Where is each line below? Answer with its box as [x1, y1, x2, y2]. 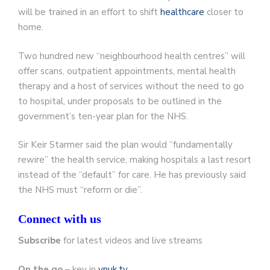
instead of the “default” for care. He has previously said [18, 169, 246, 181]
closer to [204, 6, 243, 19]
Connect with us [18, 212, 101, 225]
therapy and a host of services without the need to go [18, 80, 244, 92]
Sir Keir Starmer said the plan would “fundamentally [18, 139, 233, 151]
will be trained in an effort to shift [18, 6, 160, 19]
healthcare [160, 6, 204, 19]
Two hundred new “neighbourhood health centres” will [18, 49, 245, 62]
